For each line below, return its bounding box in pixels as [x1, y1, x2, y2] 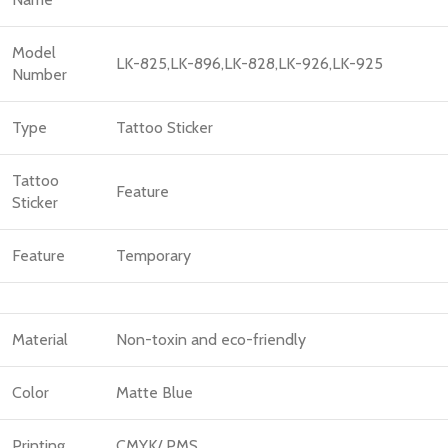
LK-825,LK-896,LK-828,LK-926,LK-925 [116, 53, 383, 73]
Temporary [116, 245, 191, 265]
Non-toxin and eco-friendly [116, 329, 306, 349]
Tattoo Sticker [116, 117, 213, 137]
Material [12, 329, 68, 349]
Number [12, 64, 67, 84]
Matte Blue [116, 382, 193, 402]
